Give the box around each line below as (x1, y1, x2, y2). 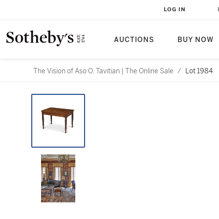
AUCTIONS (114, 36, 154, 44)
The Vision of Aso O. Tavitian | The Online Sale (33, 66, 174, 75)
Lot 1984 (185, 66, 213, 75)
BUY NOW (177, 36, 214, 44)
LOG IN (164, 6, 186, 13)
